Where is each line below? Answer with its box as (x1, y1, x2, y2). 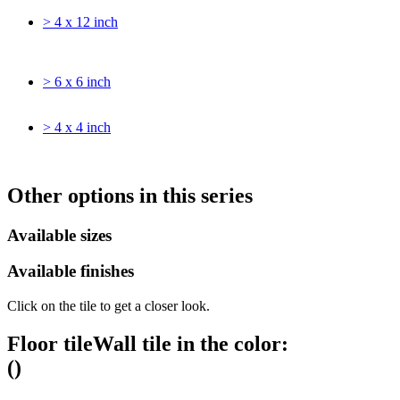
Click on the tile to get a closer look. (7, 298, 210, 314)
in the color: (171, 331, 288, 355)
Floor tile (7, 331, 93, 355)
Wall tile (93, 331, 171, 355)
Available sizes (7, 225, 112, 245)
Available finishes (7, 262, 134, 281)
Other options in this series (7, 183, 253, 207)
